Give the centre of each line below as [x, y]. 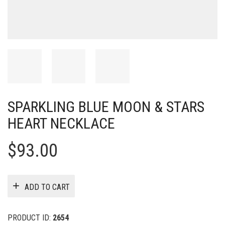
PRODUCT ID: [30, 217]
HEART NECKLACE [61, 123]
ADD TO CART [47, 187]
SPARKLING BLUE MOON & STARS [106, 106]
